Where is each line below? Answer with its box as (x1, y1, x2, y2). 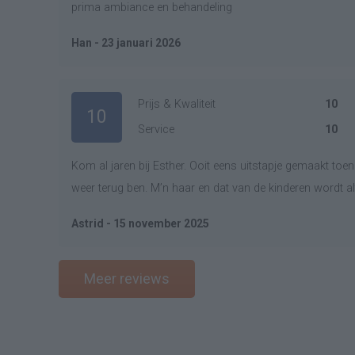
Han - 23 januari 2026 (71, 36, 181, 49)
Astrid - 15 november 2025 (71, 217, 209, 230)
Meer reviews (84, 270, 170, 287)
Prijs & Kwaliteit (138, 97, 216, 111)
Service (138, 123, 174, 136)
